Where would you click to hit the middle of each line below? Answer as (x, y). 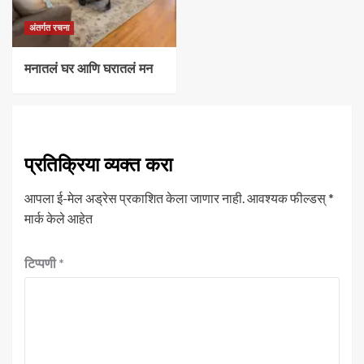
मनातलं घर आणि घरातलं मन (89, 68)
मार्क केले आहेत (58, 218)
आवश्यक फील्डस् (288, 197)
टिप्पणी (41, 262)
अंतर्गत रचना (49, 27)
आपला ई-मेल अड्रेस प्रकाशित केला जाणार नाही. (134, 197)
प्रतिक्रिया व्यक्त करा (98, 164)
